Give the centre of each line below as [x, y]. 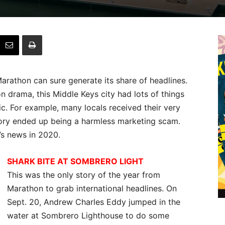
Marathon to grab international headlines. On [92, 188]
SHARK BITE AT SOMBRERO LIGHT [75, 161]
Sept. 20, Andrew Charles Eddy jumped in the [94, 202]
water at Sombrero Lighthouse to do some [88, 215]
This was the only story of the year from [84, 175]
